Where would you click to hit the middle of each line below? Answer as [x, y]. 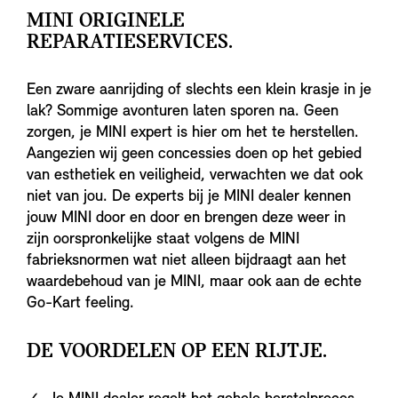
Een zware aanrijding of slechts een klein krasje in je [199, 91]
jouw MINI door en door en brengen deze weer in [186, 219]
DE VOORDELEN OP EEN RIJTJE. [177, 352]
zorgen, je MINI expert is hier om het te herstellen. [193, 133]
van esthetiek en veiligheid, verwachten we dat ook [195, 176]
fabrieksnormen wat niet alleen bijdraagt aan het [187, 261]
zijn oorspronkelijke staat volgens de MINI [163, 240]
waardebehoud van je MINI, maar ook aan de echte [194, 283]
